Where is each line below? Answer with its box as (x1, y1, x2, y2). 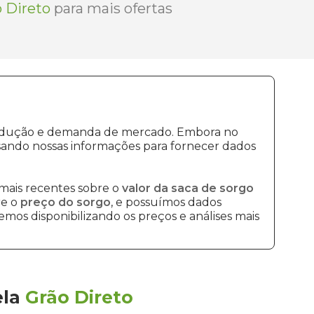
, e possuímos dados (111, 196, 221, 209)
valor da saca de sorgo (122, 182, 254, 195)
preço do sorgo (20, 196, 111, 209)
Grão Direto (25, 287, 133, 308)
